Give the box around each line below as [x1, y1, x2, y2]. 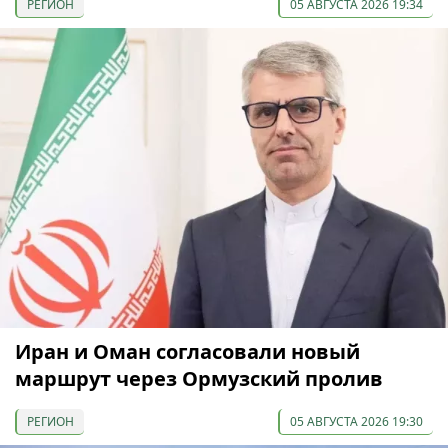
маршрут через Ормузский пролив [15, 365, 383, 392]
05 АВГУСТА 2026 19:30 [290, 413, 423, 430]
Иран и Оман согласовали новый [15, 338, 360, 365]
